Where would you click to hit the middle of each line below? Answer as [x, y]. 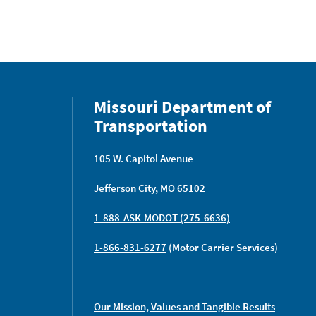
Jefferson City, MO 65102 [150, 188]
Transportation [151, 126]
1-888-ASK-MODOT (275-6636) [162, 218]
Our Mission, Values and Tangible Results [184, 307]
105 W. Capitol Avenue [144, 159]
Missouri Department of [182, 107]
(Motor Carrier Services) [222, 248]
